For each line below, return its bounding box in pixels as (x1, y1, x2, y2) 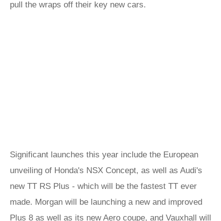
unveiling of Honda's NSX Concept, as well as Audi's (10, 166, 202, 175)
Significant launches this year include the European (10, 150, 198, 159)
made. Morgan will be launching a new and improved (10, 197, 202, 207)
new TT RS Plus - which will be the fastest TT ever (10, 182, 197, 191)
